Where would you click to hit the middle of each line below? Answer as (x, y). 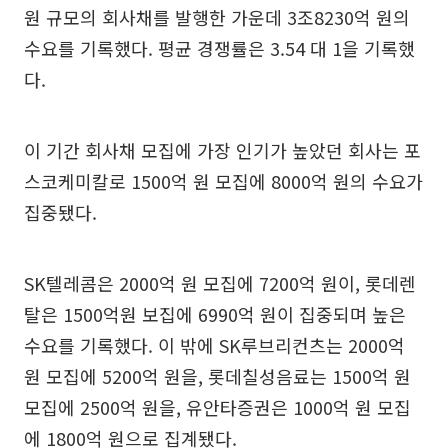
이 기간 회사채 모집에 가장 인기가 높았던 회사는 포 (222, 150)
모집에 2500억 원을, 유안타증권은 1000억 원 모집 (217, 407)
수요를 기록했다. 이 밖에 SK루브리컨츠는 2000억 (214, 345)
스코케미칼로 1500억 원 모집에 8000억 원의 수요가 (223, 181)
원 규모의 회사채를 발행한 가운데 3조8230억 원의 (217, 17)
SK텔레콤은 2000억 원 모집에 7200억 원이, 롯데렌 (220, 283)
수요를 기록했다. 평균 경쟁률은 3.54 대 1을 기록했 (219, 48)
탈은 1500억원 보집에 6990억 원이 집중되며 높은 (215, 314)
